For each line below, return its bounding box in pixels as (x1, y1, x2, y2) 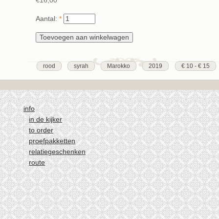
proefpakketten (29, 137, 76, 145)
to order (29, 126, 54, 134)
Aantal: (36, 15, 59, 23)
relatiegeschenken (29, 148, 86, 155)
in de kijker (29, 115, 63, 123)
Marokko (107, 63, 131, 70)
